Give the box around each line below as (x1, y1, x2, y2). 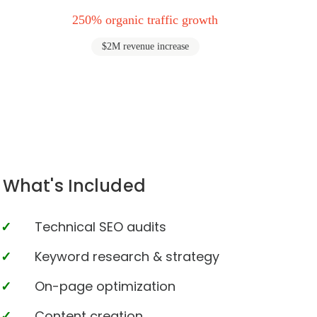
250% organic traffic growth (72, 13, 219, 27)
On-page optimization (35, 277, 175, 295)
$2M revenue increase (101, 41, 189, 52)
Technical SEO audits (35, 218, 166, 236)
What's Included (3, 174, 146, 197)
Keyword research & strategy (35, 248, 219, 265)
